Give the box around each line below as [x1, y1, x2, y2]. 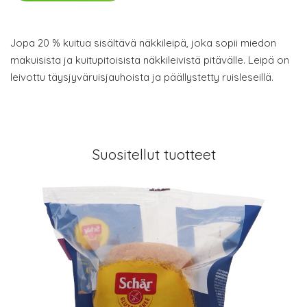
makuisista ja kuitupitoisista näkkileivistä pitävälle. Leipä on [10, 53, 289, 66]
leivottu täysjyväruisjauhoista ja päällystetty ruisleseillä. [10, 71, 273, 84]
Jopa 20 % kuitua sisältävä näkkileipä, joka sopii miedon [10, 36, 276, 49]
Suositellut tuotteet [91, 145, 216, 163]
